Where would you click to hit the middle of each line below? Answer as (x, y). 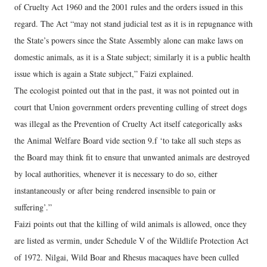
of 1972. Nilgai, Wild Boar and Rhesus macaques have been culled (127, 257)
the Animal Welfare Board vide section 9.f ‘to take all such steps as (128, 141)
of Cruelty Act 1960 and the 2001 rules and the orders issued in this (128, 7)
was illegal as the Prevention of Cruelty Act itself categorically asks (128, 124)
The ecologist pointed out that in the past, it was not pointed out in (127, 91)
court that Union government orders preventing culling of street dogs (131, 107)
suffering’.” (33, 207)
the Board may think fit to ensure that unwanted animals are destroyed (132, 157)
